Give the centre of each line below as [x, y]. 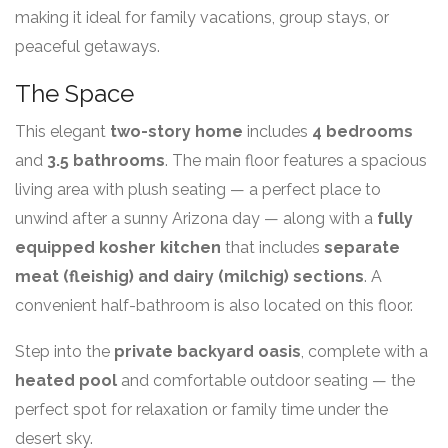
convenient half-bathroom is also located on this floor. [214, 305]
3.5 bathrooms [106, 160]
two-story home [176, 131]
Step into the [64, 351]
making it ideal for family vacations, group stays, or [202, 17]
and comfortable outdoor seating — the [266, 380]
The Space [74, 93]
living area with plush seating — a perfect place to [198, 189]
